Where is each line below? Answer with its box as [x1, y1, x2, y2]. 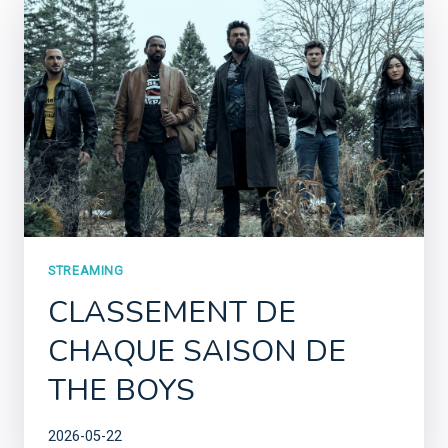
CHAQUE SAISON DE [48, 331, 346, 373]
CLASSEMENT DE [48, 292, 296, 334]
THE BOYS [48, 370, 195, 412]
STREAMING [48, 262, 124, 278]
